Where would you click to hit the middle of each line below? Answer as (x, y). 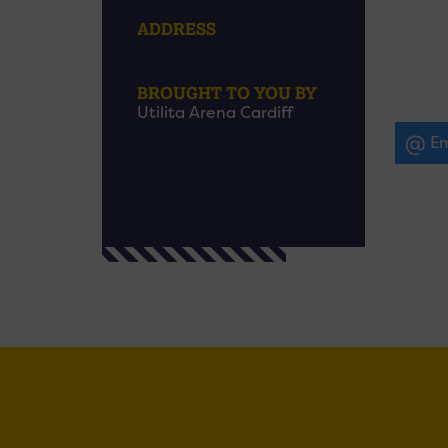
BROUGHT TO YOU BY (227, 92)
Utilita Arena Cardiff (215, 112)
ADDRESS (176, 28)
